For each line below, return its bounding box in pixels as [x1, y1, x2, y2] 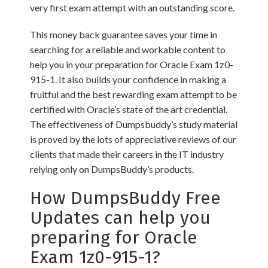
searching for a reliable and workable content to [30, 44, 226, 56]
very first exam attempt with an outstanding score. [30, 2, 234, 14]
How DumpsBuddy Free [30, 187, 221, 209]
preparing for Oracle [30, 227, 197, 249]
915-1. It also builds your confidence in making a [30, 74, 226, 86]
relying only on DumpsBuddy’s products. [30, 163, 194, 175]
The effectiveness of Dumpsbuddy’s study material [30, 118, 237, 130]
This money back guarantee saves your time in [30, 29, 217, 41]
